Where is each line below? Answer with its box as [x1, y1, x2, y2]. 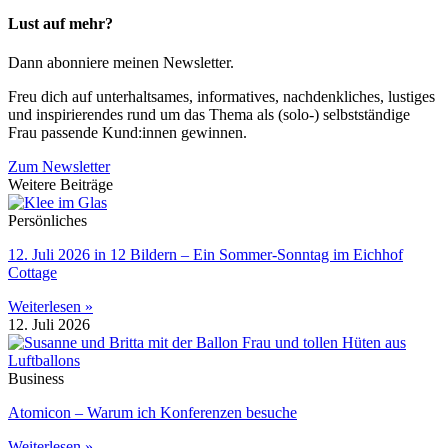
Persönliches [8, 211, 87, 229]
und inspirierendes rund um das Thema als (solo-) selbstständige [8, 105, 410, 123]
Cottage [8, 263, 57, 281]
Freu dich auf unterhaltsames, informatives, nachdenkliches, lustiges [8, 87, 435, 105]
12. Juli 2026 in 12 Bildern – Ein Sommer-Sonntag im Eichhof [8, 245, 403, 263]
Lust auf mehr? [8, 14, 113, 32]
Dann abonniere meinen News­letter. [8, 53, 234, 71]
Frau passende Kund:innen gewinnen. [8, 123, 247, 141]
